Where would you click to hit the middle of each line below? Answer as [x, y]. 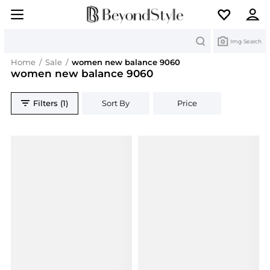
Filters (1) [51, 103]
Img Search [246, 41]
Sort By [116, 103]
